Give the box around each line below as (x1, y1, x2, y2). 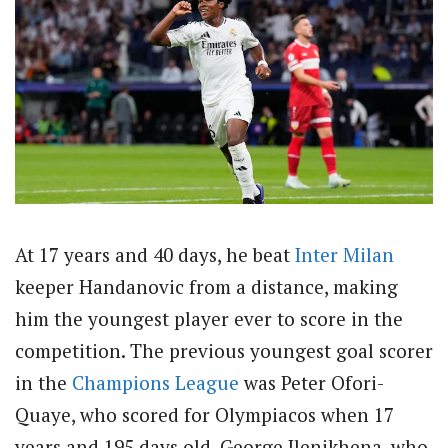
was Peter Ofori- (239, 369, 384, 395)
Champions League (72, 369, 239, 395)
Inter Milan (295, 241, 394, 267)
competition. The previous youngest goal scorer (15, 337, 433, 363)
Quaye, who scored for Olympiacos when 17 (15, 401, 394, 427)
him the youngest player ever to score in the (15, 305, 403, 331)
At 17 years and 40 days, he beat (15, 241, 295, 267)
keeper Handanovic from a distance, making (15, 273, 398, 299)
